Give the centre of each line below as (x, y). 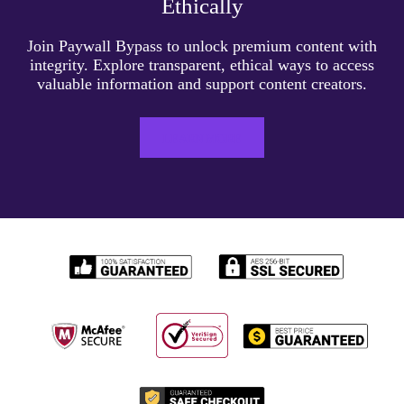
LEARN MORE (202, 139)
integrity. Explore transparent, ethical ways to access (202, 65)
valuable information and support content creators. (202, 84)
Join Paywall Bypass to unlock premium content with (202, 46)
